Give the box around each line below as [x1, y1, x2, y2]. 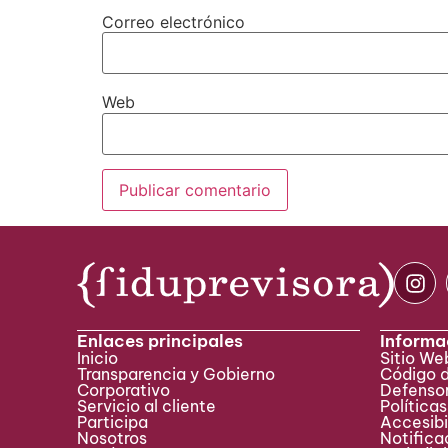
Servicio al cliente [77, 396, 217, 417]
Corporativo [77, 380, 171, 401]
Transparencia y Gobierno [77, 364, 276, 385]
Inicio [77, 348, 119, 369]
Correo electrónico [102, 12, 245, 33]
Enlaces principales [77, 330, 244, 353]
